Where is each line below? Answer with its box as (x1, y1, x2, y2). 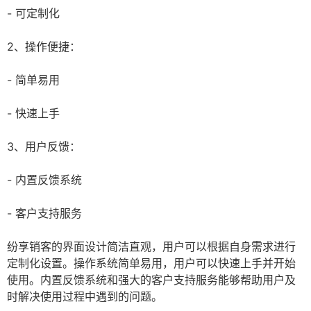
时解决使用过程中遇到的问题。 (7, 289, 162, 304)
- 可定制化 (7, 6, 60, 21)
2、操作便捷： (7, 40, 81, 54)
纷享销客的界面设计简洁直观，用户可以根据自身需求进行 (7, 239, 296, 254)
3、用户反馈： (7, 140, 81, 154)
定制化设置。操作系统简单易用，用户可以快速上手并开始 (7, 256, 296, 271)
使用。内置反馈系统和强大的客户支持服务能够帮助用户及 (7, 273, 296, 287)
